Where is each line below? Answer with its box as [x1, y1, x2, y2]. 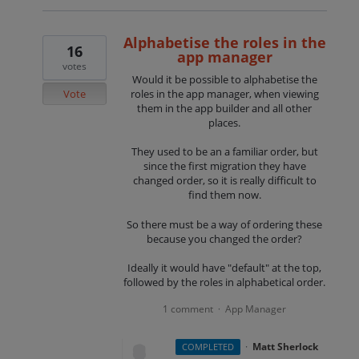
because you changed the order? [147, 231, 303, 246]
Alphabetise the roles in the [123, 33, 326, 53]
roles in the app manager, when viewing [130, 87, 319, 102]
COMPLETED [182, 340, 235, 353]
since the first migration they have [143, 159, 306, 174]
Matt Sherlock [252, 339, 319, 353]
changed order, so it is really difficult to [132, 173, 317, 188]
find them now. [188, 188, 261, 203]
